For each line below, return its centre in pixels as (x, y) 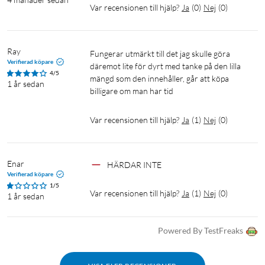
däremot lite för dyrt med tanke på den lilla (165, 66)
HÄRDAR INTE (134, 165)
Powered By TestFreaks (201, 231)
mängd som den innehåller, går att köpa (159, 79)
